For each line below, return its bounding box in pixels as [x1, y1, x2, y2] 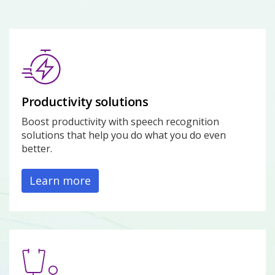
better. [21, 142, 52, 155]
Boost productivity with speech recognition [21, 115, 219, 128]
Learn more [29, 173, 91, 188]
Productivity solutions [21, 93, 148, 110]
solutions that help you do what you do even [21, 128, 226, 142]
